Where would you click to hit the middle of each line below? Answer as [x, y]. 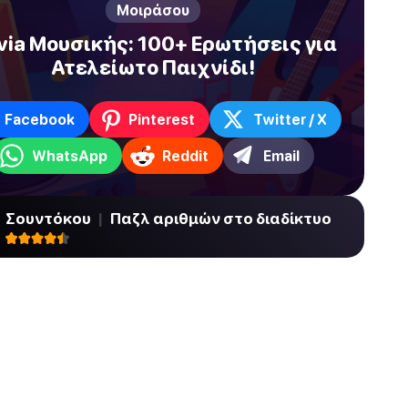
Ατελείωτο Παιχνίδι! [153, 67]
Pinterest [162, 119]
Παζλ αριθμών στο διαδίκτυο [219, 218]
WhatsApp [70, 155]
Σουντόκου [50, 218]
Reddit [185, 155]
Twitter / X [290, 119]
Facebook [40, 119]
